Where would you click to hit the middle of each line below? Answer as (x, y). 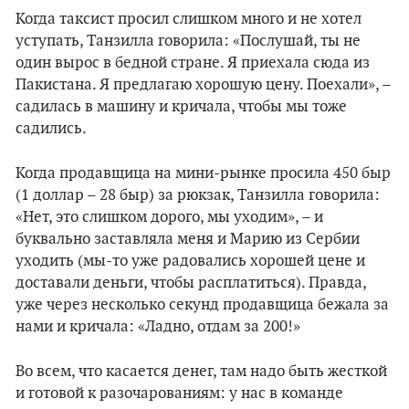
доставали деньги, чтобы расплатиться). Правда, (191, 283)
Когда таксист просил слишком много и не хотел (189, 19)
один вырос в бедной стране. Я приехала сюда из (193, 63)
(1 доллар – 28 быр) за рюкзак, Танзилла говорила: (198, 195)
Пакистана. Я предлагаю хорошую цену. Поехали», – (203, 85)
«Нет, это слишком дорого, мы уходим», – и (169, 217)
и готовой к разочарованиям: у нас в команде (179, 393)
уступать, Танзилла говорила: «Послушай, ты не (188, 41)
